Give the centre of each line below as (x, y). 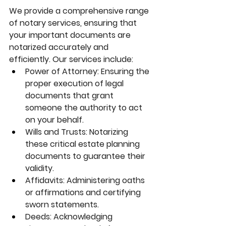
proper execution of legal (75, 84)
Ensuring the (125, 72)
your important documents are (71, 35)
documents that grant (70, 96)
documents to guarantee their (86, 156)
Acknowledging (83, 217)
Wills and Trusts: (56, 132)
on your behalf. (54, 120)
